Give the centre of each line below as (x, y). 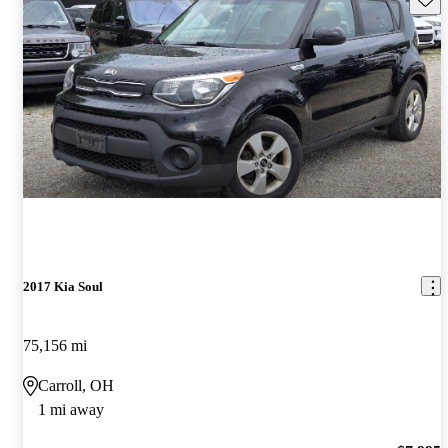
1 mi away (71, 409)
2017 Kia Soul (63, 286)
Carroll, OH (76, 385)
